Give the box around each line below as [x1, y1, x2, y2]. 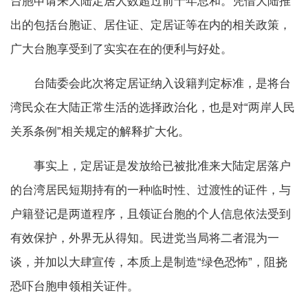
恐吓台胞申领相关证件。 [10, 280, 139, 294]
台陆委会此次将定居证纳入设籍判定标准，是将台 [10, 77, 291, 91]
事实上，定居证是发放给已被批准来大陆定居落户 [10, 159, 291, 173]
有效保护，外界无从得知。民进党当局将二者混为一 [10, 232, 279, 245]
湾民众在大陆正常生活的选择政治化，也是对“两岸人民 [10, 101, 295, 115]
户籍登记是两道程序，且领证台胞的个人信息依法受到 [10, 208, 291, 221]
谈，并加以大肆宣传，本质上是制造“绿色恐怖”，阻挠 [10, 256, 287, 269]
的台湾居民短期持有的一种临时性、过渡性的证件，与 [10, 184, 291, 197]
